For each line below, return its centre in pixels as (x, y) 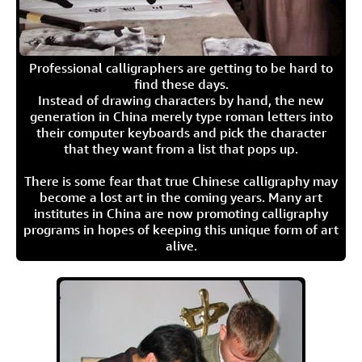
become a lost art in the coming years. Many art (181, 197)
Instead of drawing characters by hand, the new (181, 100)
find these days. (181, 84)
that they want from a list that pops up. (181, 149)
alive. (181, 246)
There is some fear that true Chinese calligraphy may (181, 181)
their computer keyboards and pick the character (181, 133)
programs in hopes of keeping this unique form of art (181, 229)
